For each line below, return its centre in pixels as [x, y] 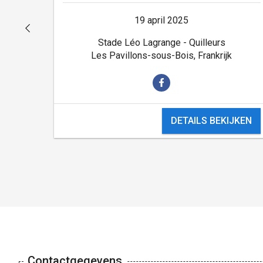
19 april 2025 [162, 20]
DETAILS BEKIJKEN [211, 120]
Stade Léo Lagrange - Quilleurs [161, 42]
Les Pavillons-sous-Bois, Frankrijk [162, 55]
